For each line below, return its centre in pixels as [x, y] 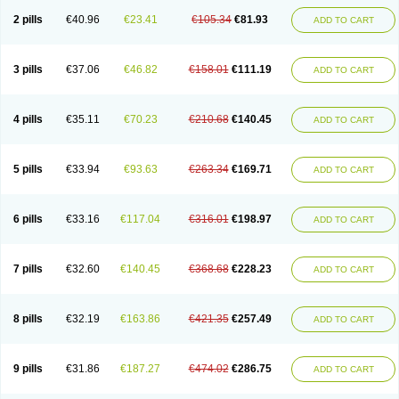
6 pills [28, 219]
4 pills [28, 119]
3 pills [28, 69]
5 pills [28, 169]
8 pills [28, 319]
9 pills [28, 369]
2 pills [28, 20]
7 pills [28, 269]
